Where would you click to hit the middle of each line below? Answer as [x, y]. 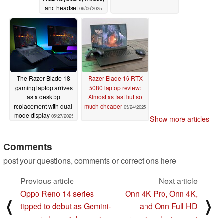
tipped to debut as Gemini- [66, 206]
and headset [62, 7]
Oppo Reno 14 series [57, 194]
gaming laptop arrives [44, 87]
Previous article [47, 181]
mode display [32, 115]
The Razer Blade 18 [44, 78]
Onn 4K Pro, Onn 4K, [161, 194]
